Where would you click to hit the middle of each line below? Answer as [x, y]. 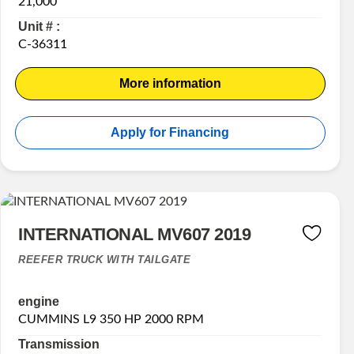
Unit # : [40, 27]
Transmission [59, 345]
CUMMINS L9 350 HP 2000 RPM [111, 320]
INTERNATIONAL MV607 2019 [135, 235]
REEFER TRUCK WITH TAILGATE [105, 260]
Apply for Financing [170, 133]
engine [39, 302]
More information [170, 84]
